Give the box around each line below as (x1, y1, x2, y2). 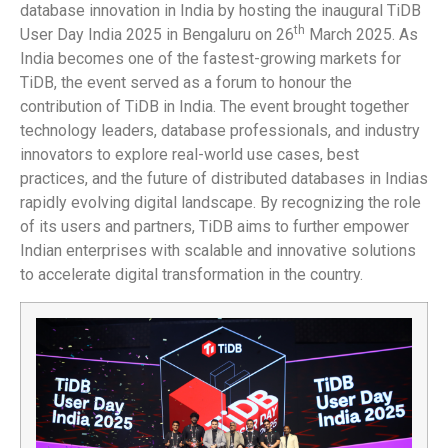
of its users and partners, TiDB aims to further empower (20, 217, 409, 237)
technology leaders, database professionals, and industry (20, 121, 420, 141)
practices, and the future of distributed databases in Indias (20, 169, 428, 189)
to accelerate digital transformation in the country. (20, 265, 363, 285)
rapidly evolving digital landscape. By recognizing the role (20, 193, 421, 213)
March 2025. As (305, 25, 418, 45)
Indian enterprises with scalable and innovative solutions (20, 241, 416, 261)
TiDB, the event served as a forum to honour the (20, 73, 352, 93)
